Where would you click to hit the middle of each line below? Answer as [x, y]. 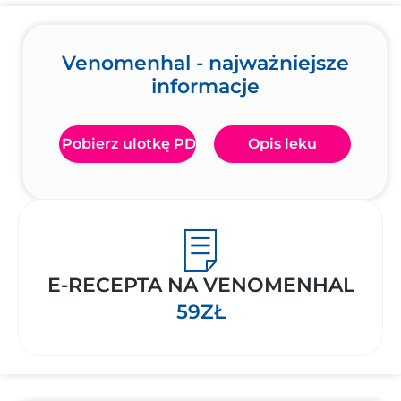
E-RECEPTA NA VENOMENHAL [200, 285]
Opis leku [282, 144]
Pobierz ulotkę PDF [133, 144]
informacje [205, 86]
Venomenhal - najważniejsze [205, 63]
